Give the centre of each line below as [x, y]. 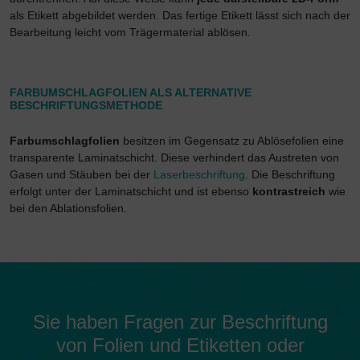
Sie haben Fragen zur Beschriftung [180, 322]
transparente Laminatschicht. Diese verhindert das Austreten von [174, 158]
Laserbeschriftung [198, 175]
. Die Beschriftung [290, 175]
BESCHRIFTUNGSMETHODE [86, 106]
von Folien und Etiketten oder [180, 346]
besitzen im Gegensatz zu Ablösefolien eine [233, 141]
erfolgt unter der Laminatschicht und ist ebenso [131, 192]
